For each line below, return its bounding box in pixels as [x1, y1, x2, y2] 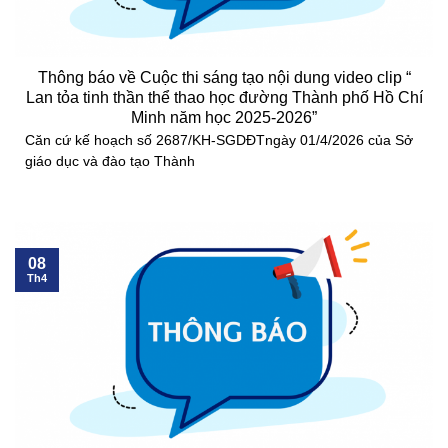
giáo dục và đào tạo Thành [25, 153, 195, 169]
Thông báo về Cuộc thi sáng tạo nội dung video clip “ [37, 69, 411, 87]
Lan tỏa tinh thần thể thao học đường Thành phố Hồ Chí [25, 89, 423, 107]
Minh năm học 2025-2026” [131, 109, 317, 127]
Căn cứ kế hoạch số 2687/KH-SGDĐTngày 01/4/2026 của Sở [25, 132, 413, 148]
